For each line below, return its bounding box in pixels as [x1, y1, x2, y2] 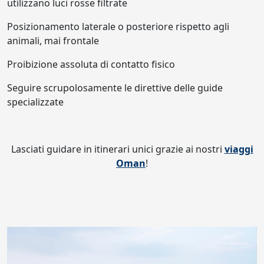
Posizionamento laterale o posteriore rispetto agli [7, 20, 229, 34]
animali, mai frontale [7, 34, 99, 48]
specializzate [7, 95, 64, 109]
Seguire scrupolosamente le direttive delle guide [7, 81, 223, 95]
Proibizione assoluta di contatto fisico [7, 58, 175, 71]
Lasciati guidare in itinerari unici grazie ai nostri [11, 143, 225, 156]
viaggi [224, 143, 253, 156]
